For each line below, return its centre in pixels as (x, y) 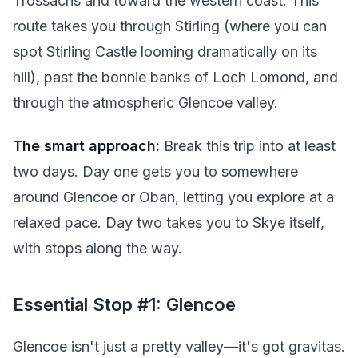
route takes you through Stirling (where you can (170, 26)
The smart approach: (86, 146)
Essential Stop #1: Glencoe (124, 304)
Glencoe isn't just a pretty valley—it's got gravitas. (179, 347)
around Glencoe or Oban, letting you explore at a (173, 197)
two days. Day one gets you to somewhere (155, 172)
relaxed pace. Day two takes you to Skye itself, (169, 223)
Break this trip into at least (248, 146)
